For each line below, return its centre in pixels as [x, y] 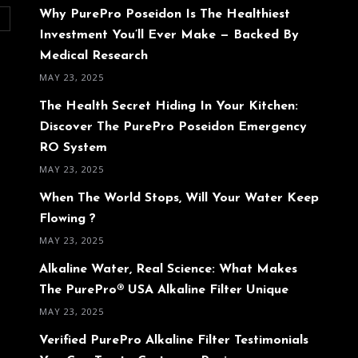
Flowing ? [68, 219]
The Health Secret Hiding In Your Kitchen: [169, 106]
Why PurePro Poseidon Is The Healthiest [165, 14]
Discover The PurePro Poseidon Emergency [173, 127]
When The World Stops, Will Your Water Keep [179, 198]
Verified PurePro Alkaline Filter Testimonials [174, 340]
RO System [73, 147]
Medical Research [93, 56]
